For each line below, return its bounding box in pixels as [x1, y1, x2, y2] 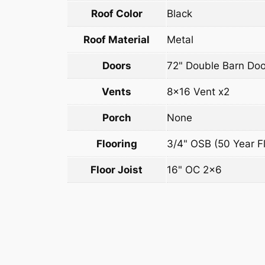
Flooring [96, 138, 137, 150]
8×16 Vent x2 [167, 86, 230, 98]
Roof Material [83, 34, 150, 46]
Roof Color [91, 8, 143, 20]
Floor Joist [91, 164, 143, 176]
